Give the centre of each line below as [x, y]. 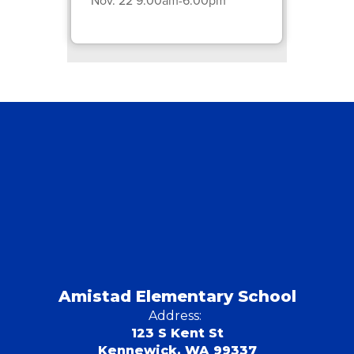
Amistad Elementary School [177, 296]
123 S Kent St [177, 333]
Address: [175, 315]
